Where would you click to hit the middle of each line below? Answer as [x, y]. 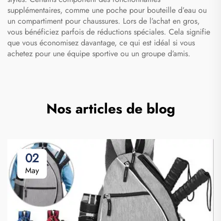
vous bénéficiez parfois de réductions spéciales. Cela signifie [109, 32]
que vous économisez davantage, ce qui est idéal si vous [101, 42]
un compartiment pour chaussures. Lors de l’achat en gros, [104, 21]
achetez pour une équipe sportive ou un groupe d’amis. [99, 53]
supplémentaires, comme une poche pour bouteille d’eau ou [107, 10]
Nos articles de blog [110, 109]
